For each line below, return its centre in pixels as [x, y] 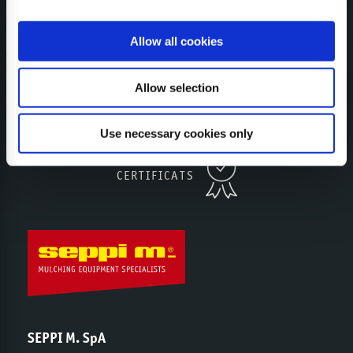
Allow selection [176, 87]
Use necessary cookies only [176, 133]
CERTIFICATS [155, 175]
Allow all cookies [176, 41]
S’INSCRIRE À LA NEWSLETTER [176, 80]
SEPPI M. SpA [67, 337]
